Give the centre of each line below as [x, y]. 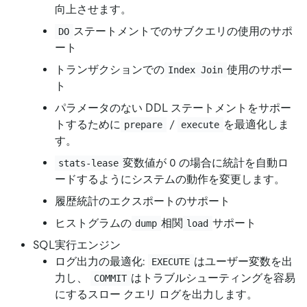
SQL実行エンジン [77, 245]
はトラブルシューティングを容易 [213, 278]
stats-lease [89, 163]
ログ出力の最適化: [101, 261]
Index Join [196, 70]
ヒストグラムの [93, 223]
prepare [144, 124]
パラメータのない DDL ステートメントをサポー [173, 108]
